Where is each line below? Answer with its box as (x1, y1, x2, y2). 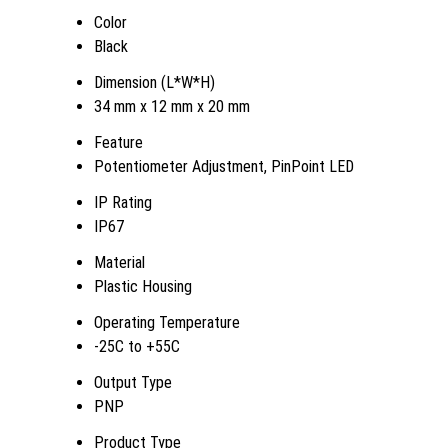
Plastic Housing (94, 276, 192, 296)
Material (94, 252, 145, 272)
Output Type (94, 372, 172, 392)
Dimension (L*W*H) (94, 72, 215, 92)
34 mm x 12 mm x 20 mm (94, 96, 250, 116)
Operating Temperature (94, 312, 240, 332)
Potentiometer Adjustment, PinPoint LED (94, 156, 354, 176)
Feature (94, 132, 143, 152)
